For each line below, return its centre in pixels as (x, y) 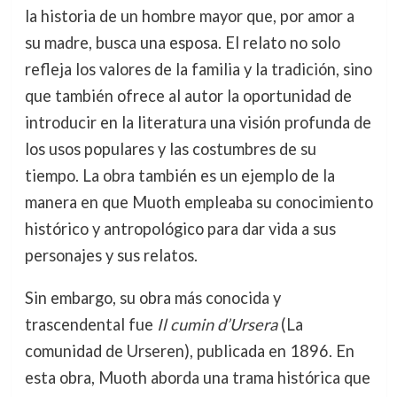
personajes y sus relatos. (111, 255)
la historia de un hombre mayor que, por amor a (189, 16)
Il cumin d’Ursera (217, 324)
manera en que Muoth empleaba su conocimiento (198, 202)
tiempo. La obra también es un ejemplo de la (179, 175)
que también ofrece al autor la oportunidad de (188, 95)
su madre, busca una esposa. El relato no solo (182, 42)
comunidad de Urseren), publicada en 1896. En (189, 350)
